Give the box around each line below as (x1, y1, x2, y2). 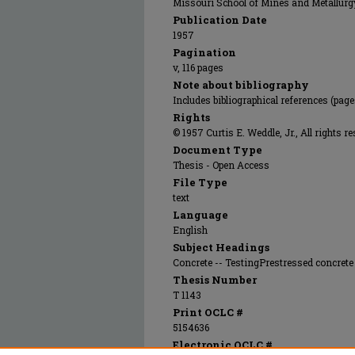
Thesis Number (173, 273, 257, 287)
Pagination (173, 45, 236, 59)
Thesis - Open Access (173, 158, 269, 171)
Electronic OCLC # (173, 338, 273, 352)
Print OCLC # (173, 305, 243, 319)
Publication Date (173, 13, 267, 27)
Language (173, 208, 228, 222)
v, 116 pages (173, 61, 223, 74)
